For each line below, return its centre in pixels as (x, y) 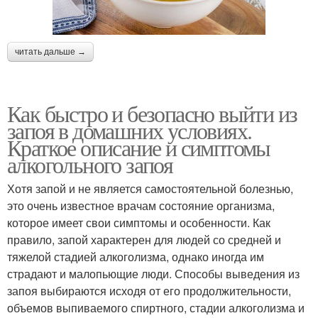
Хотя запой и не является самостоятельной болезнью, (150, 189)
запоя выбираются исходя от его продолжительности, (149, 291)
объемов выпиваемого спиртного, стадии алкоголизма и (156, 308)
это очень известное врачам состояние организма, (141, 206)
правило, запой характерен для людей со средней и (144, 240)
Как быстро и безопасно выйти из (152, 114)
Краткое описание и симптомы (139, 148)
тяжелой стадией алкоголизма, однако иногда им (136, 257)
